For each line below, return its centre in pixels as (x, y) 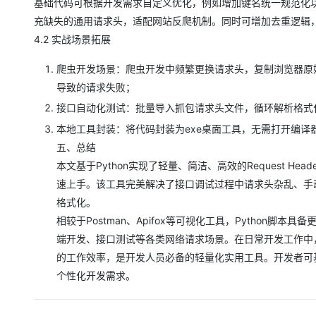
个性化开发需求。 (96, 275)
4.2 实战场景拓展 (72, 39)
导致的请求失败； (96, 87)
